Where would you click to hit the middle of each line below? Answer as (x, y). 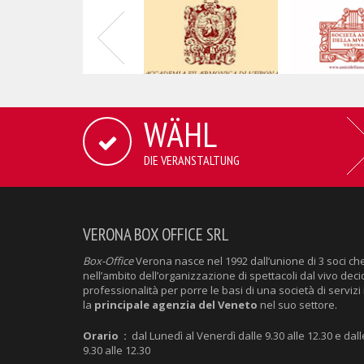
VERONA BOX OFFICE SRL (156, 235)
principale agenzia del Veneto (176, 305)
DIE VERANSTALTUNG (192, 160)
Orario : (105, 336)
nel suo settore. (297, 305)
